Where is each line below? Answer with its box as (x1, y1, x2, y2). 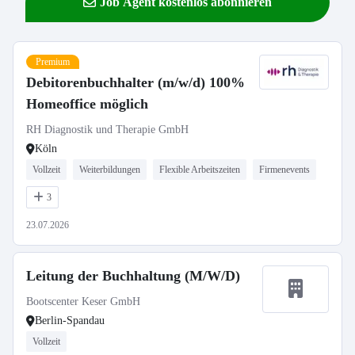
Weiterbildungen (79, 164, 140, 175)
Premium (36, 56, 70, 67)
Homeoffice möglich (26, 96, 148, 112)
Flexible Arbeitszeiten (159, 164, 240, 175)
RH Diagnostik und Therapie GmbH (26, 124, 189, 136)
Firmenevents (259, 164, 310, 175)
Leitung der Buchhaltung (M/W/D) (26, 268, 240, 284)
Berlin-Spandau (35, 315, 105, 326)
